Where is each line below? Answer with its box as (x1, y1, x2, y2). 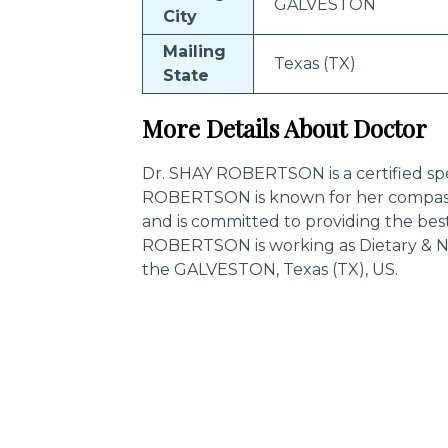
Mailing (163, 42, 226, 61)
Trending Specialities (114, 414, 292, 438)
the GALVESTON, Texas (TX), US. (142, 260, 398, 279)
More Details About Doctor (142, 112, 427, 144)
